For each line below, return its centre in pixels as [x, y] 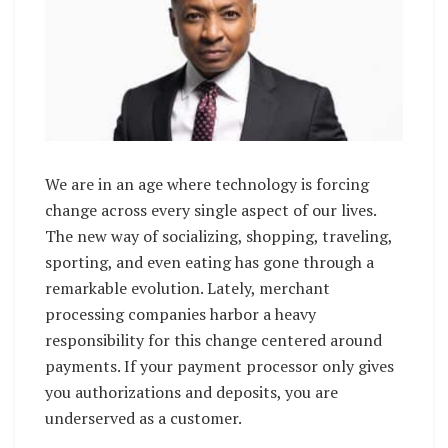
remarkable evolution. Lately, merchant [187, 287]
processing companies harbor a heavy [180, 313]
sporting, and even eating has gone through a [209, 261]
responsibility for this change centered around [213, 339]
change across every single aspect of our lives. [210, 209]
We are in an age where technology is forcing [207, 183]
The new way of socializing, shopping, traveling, [218, 235]
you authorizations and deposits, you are [191, 391]
